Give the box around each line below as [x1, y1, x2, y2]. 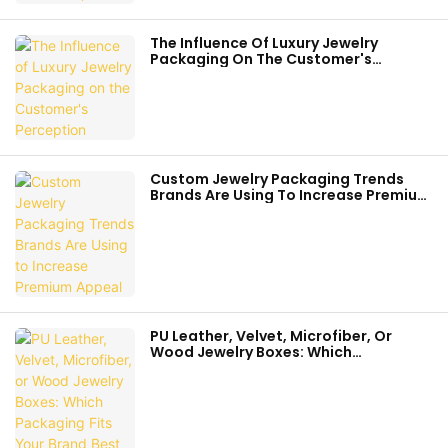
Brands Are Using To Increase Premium [150, 185, 431, 206]
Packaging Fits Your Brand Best [150, 358, 378, 379]
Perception [150, 65, 232, 86]
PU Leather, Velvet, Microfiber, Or [150, 326, 392, 347]
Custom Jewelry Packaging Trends [150, 169, 404, 190]
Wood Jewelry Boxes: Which [150, 342, 352, 363]
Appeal [150, 201, 203, 222]
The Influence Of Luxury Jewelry [150, 33, 378, 54]
